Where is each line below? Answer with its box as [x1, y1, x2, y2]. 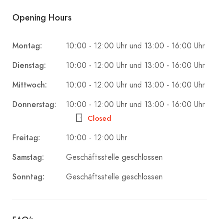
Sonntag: [12, 171, 44, 183]
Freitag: [12, 132, 40, 144]
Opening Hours [12, 11, 72, 24]
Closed [88, 113, 111, 124]
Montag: [12, 40, 42, 52]
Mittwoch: [12, 79, 47, 91]
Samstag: [12, 152, 44, 163]
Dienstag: [12, 60, 46, 71]
